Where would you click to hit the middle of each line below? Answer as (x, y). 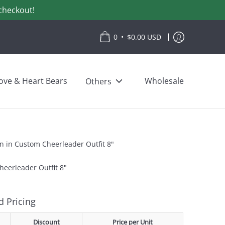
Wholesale (164, 81)
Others (98, 81)
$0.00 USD (144, 37)
